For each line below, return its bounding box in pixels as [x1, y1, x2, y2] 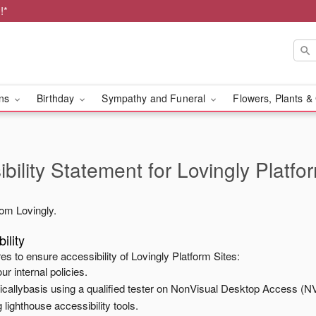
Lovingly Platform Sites [131, 248, 237, 263]
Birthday [37, 91, 78, 105]
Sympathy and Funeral [102, 91, 209, 105]
